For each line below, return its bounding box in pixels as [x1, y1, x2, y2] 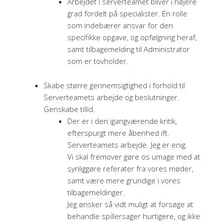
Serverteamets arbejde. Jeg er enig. [67, 139, 187, 150]
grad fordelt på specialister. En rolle [67, 8, 187, 18]
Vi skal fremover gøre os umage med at [67, 151, 200, 162]
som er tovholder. [67, 55, 128, 66]
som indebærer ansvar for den [67, 20, 173, 30]
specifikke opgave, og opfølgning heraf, [67, 32, 197, 42]
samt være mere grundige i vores [67, 175, 180, 185]
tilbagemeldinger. [67, 187, 125, 197]
